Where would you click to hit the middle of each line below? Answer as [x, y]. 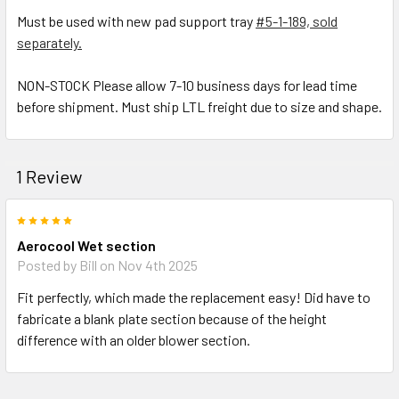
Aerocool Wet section [86, 245]
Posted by [48, 265]
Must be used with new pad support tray [136, 20]
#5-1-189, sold [297, 20]
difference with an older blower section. [134, 339]
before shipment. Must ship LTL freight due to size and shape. [199, 106]
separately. [49, 42]
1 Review [49, 176]
